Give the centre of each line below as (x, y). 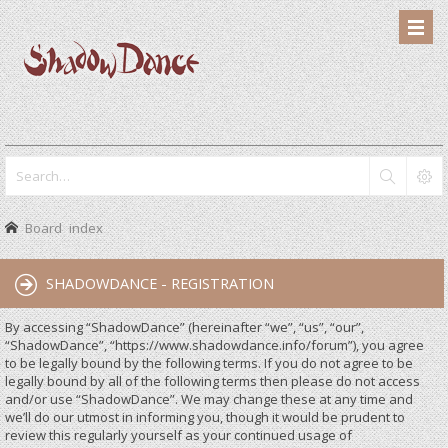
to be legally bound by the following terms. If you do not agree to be (209, 363)
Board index (64, 227)
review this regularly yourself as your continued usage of (178, 435)
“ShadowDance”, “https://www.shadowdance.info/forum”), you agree (214, 345)
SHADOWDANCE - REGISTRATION (160, 283)
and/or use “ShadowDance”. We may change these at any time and (209, 399)
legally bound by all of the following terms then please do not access (212, 381)
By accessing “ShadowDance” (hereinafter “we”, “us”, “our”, (184, 327)
